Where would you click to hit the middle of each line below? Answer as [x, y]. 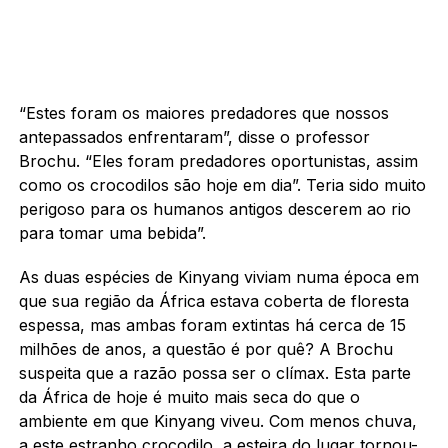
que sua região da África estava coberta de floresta [213, 300]
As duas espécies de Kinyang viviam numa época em [218, 276]
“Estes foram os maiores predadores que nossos [203, 112]
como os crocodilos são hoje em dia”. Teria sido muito [222, 184]
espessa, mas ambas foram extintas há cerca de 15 [212, 324]
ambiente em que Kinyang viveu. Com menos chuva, [217, 420]
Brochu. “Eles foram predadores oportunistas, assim [218, 160]
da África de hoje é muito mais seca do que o [189, 396]
